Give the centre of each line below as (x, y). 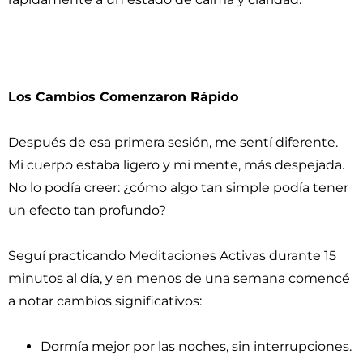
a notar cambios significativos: (105, 301)
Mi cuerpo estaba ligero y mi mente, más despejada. (176, 165)
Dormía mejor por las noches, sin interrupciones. (196, 346)
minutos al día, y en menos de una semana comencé (179, 278)
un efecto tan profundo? (87, 210)
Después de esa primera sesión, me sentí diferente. (173, 142)
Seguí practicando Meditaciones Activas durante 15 (172, 256)
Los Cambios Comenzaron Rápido (123, 97)
